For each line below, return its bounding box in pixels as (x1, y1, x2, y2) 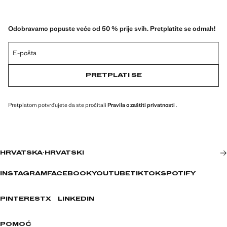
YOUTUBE (92, 171, 130, 177)
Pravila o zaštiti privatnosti (107, 101, 175, 108)
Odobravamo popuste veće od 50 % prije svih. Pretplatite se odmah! (8, 24, 215, 33)
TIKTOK (130, 171, 161, 177)
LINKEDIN (58, 196, 94, 202)
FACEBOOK (47, 171, 92, 177)
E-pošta (13, 48, 36, 57)
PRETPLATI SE (85, 72, 142, 79)
